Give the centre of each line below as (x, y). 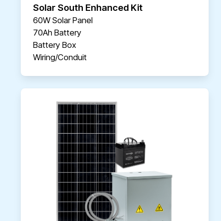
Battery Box (55, 45)
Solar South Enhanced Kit (88, 8)
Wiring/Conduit (60, 57)
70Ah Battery (57, 33)
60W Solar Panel (63, 20)
